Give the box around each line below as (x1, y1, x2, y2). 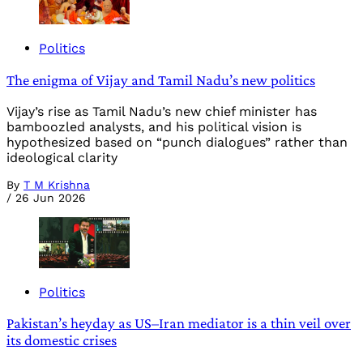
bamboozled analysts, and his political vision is (6, 118, 301, 135)
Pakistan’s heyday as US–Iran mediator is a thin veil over (6, 314, 351, 332)
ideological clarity (6, 149, 117, 165)
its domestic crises (6, 331, 117, 349)
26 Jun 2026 (15, 190, 86, 204)
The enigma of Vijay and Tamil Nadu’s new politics (6, 70, 315, 88)
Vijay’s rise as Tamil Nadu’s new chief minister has (6, 103, 317, 119)
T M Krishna (23, 177, 90, 191)
